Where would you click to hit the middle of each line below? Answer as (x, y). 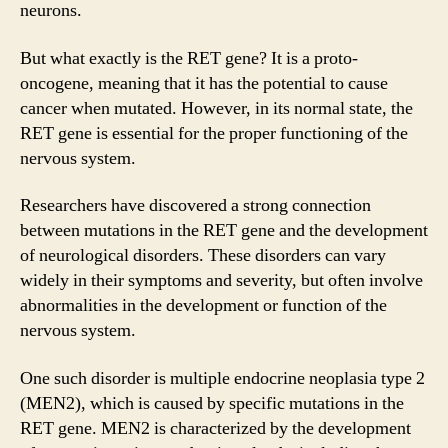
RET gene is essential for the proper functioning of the (214, 133)
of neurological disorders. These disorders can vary (203, 255)
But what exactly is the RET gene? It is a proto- (189, 58)
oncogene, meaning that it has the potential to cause (204, 83)
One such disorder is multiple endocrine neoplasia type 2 (222, 378)
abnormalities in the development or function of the (203, 305)
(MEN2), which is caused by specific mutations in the (212, 403)
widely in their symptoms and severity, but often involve (221, 280)
